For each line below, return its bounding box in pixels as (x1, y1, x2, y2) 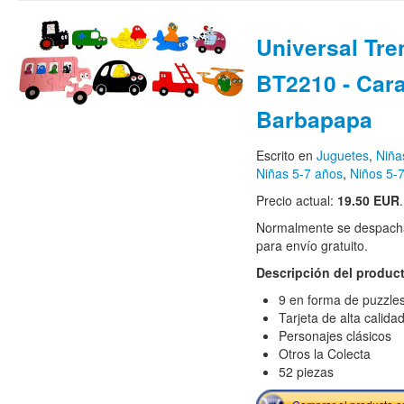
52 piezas (278, 363, 334, 381)
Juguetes (316, 146, 369, 165)
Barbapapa (255, 103, 372, 136)
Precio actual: (255, 191, 337, 210)
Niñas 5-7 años (255, 164, 343, 183)
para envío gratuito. (255, 236, 368, 255)
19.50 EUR (336, 191, 399, 210)
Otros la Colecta (278, 344, 371, 363)
